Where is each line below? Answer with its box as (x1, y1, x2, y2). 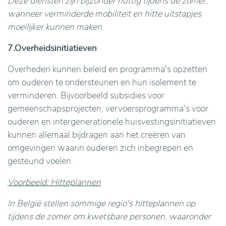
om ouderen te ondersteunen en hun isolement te (8, 76, 196, 88)
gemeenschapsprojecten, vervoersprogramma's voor (8, 102, 208, 115)
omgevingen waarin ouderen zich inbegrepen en (8, 142, 193, 154)
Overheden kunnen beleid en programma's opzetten (8, 63, 207, 75)
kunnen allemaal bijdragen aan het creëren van (8, 129, 186, 141)
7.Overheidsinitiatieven (8, 42, 97, 54)
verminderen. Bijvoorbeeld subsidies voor (8, 89, 164, 101)
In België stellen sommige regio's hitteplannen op (8, 197, 195, 209)
